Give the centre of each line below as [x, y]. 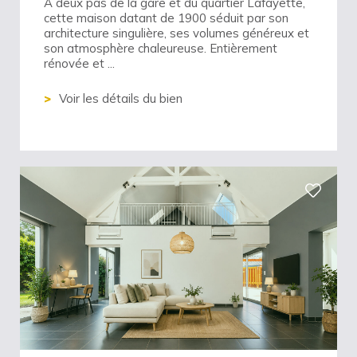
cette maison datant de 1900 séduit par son [166, 18]
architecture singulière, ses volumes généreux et [177, 33]
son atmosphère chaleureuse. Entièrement [161, 48]
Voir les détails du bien [121, 99]
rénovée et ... [79, 63]
